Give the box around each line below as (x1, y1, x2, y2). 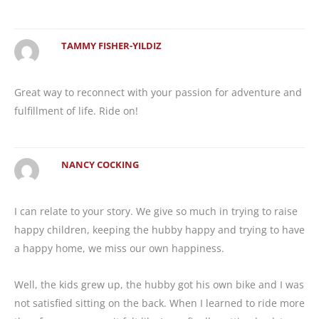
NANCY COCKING (61, 159, 139, 172)
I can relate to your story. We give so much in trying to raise (14, 204, 298, 219)
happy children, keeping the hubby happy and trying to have (14, 223, 305, 237)
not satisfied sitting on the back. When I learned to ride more (14, 296, 305, 310)
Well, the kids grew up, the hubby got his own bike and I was (14, 277, 304, 291)
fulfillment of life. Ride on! (14, 103, 138, 117)
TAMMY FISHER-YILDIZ (61, 40, 162, 53)
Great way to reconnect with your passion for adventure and (14, 85, 302, 99)
